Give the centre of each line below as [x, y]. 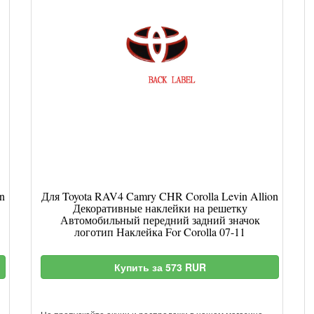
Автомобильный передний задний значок [160, 220]
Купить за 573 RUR [160, 267]
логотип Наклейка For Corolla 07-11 [160, 232]
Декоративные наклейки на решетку [160, 208]
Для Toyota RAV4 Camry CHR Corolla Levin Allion [160, 196]
